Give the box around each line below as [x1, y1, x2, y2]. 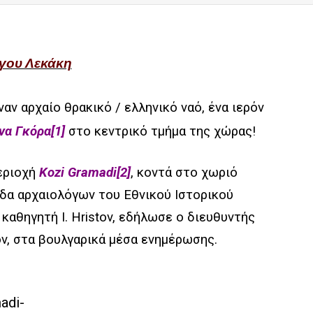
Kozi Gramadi [39, 165, 117, 180]
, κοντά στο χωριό [131, 165, 238, 180]
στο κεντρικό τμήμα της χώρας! [65, 124, 256, 139]
